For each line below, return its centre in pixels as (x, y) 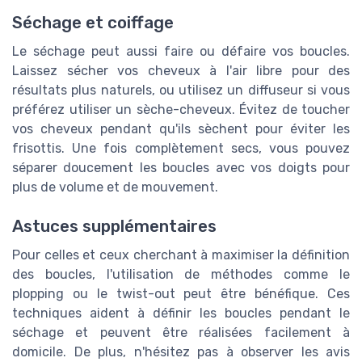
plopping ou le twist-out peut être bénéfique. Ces (181, 293)
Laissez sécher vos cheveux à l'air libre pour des (181, 70)
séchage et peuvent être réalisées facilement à (181, 332)
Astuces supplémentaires (114, 226)
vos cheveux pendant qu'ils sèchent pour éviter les (181, 128)
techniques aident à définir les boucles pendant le (181, 313)
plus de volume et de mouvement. (115, 187)
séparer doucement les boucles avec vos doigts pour (181, 167)
